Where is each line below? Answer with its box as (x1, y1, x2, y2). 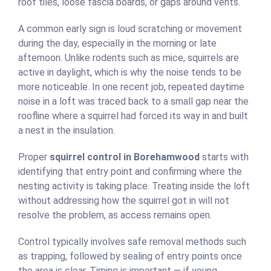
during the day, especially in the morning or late (18, 38, 217, 50)
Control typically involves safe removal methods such (18, 236, 246, 248)
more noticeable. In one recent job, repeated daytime (18, 81, 244, 93)
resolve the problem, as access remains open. (18, 209, 212, 221)
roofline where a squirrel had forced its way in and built (18, 110, 248, 122)
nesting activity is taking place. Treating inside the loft (18, 180, 250, 192)
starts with (200, 151, 249, 163)
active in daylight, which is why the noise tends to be (18, 67, 241, 79)
